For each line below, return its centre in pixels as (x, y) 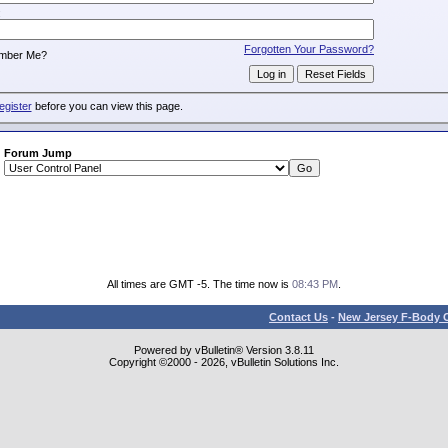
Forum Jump (37, 153)
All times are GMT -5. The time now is (199, 284)
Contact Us (298, 317)
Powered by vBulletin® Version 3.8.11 (224, 350)
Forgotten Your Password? (309, 48)
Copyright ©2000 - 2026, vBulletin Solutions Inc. (224, 362)
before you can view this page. (107, 106)
